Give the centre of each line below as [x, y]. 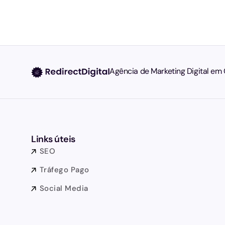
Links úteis [53, 139]
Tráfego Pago [64, 170]
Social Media [64, 189]
